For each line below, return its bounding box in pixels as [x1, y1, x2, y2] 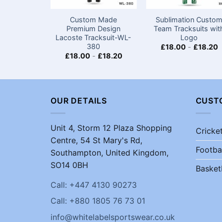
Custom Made [70, 15, 117, 24]
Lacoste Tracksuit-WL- [55, 33, 132, 42]
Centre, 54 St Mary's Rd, [51, 135, 142, 145]
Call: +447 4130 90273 [51, 179, 137, 190]
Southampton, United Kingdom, [51, 147, 168, 158]
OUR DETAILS [51, 96, 107, 106]
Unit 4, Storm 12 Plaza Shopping [51, 122, 172, 133]
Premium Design [66, 24, 121, 33]
